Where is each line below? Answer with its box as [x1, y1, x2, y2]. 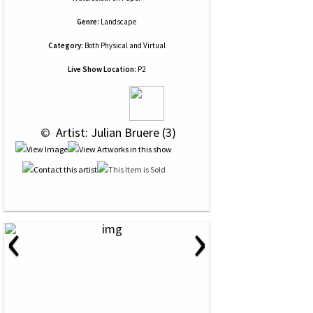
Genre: [77, 17, 99, 27]
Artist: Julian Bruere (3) [52, 124, 176, 140]
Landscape [101, 17, 136, 27]
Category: [48, 41, 83, 50]
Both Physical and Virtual [82, 41, 166, 50]
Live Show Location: [68, 64, 136, 74]
